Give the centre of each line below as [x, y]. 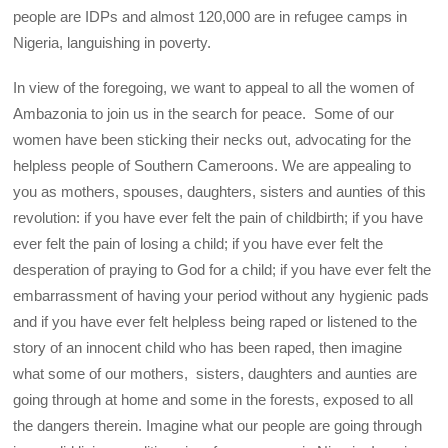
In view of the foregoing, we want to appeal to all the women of [214, 87]
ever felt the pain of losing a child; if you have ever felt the [198, 243]
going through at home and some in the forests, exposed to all [213, 399]
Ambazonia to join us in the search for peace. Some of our [204, 113]
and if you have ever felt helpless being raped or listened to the [215, 321]
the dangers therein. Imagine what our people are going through [218, 425]
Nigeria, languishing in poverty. [112, 43]
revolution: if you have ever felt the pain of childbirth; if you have [218, 217]
